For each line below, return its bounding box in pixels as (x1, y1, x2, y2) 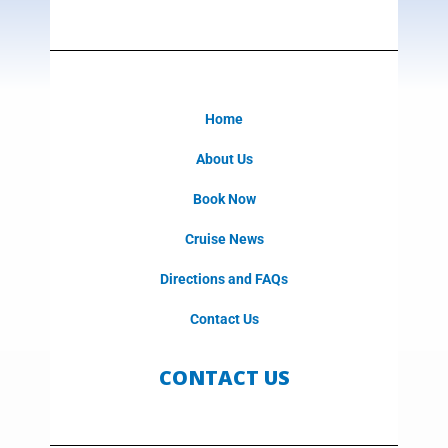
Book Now (192, 191, 256, 208)
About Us (195, 151, 253, 168)
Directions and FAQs (160, 271, 288, 288)
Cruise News (184, 231, 264, 248)
